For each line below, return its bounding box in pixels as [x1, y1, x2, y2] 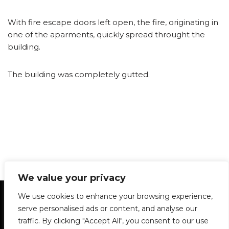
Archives [83, 199, 121, 209]
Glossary [127, 186, 164, 196]
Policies [178, 186, 212, 196]
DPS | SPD [135, 199, 177, 209]
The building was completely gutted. [8, 69, 150, 79]
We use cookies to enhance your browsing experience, [18, 192, 213, 201]
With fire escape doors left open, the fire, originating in [8, 17, 218, 27]
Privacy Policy [10, 199, 69, 209]
